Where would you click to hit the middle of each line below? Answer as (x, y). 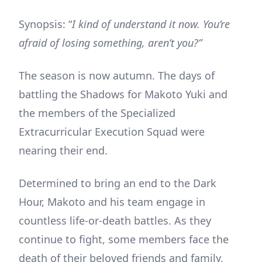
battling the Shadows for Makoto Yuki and (123, 94)
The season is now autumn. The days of (117, 76)
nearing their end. (63, 151)
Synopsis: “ (45, 24)
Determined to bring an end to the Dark (118, 183)
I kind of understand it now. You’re (151, 24)
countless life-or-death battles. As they (115, 221)
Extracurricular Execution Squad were (112, 132)
